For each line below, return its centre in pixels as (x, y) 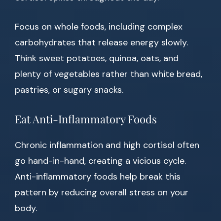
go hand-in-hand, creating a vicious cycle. (100, 161)
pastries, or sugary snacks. (69, 90)
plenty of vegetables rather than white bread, (109, 74)
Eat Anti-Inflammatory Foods (86, 119)
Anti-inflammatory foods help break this (98, 177)
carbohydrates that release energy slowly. (101, 43)
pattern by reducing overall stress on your (102, 193)
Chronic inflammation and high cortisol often (107, 145)
